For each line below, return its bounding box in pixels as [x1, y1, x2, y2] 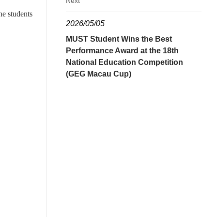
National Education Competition [66, 58, 183, 66]
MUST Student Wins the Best [66, 35, 172, 43]
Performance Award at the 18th [66, 46, 179, 55]
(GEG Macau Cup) [66, 70, 131, 78]
